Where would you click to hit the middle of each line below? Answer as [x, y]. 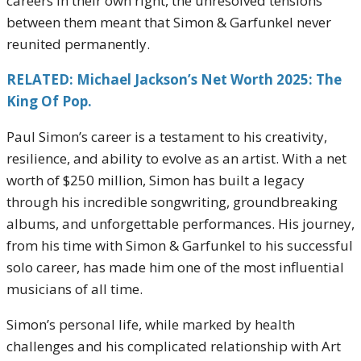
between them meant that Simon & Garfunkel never [169, 22]
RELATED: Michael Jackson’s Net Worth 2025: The [174, 79]
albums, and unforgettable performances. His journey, [180, 224]
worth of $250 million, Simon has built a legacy [156, 180]
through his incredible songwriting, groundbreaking [172, 202]
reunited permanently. [78, 44]
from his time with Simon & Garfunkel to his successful [180, 245]
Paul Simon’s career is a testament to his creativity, [167, 137]
